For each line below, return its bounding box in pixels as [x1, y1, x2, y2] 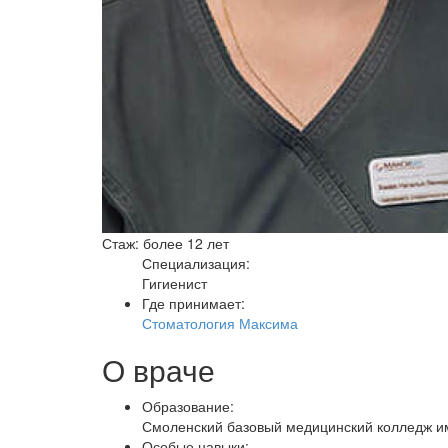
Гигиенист [142, 273, 207, 293]
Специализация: [142, 253, 250, 273]
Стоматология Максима [142, 313, 298, 333]
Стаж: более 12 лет [102, 233, 229, 253]
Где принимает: [142, 293, 245, 313]
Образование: [142, 396, 234, 416]
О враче [102, 348, 215, 391]
